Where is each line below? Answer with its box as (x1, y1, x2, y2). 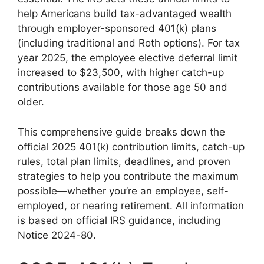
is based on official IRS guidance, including (18, 214, 220, 226)
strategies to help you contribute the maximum (18, 170, 239, 182)
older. (18, 96, 44, 108)
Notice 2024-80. (18, 229, 96, 241)
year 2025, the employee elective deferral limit (18, 52, 237, 64)
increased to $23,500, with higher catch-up (18, 67, 224, 78)
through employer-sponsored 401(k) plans (18, 22, 216, 34)
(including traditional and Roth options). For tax (18, 37, 240, 49)
